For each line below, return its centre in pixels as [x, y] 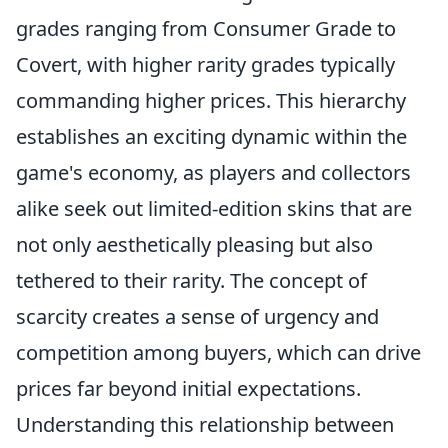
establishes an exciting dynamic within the [211, 136]
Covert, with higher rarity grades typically [205, 64]
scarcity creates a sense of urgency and [197, 316]
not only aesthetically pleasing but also [194, 244]
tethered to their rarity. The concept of [191, 280]
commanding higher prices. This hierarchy [211, 100]
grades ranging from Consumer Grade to [206, 28]
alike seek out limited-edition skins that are [214, 208]
